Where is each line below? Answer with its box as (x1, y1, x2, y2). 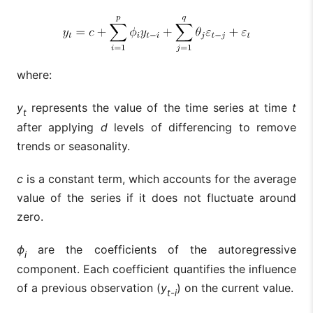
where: (17, 68, 52, 82)
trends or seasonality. (17, 139, 130, 154)
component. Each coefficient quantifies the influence (17, 262, 296, 277)
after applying (17, 120, 101, 135)
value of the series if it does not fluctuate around (17, 191, 296, 205)
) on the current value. (177, 281, 293, 296)
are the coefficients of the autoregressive (38, 242, 297, 257)
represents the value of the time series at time (31, 101, 293, 115)
